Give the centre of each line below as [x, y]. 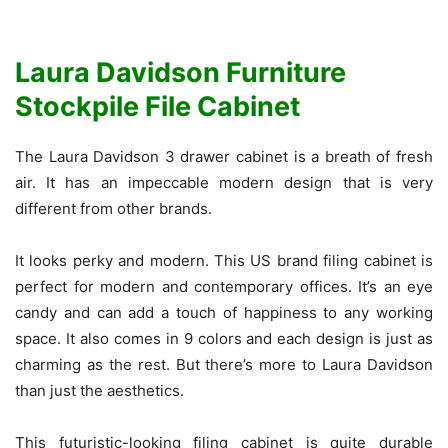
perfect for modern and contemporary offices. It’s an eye [224, 287]
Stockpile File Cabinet [157, 107]
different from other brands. [113, 209]
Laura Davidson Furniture [180, 73]
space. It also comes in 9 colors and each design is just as [224, 339]
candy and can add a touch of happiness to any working [224, 313]
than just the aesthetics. [99, 391]
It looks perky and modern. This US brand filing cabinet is [224, 261]
